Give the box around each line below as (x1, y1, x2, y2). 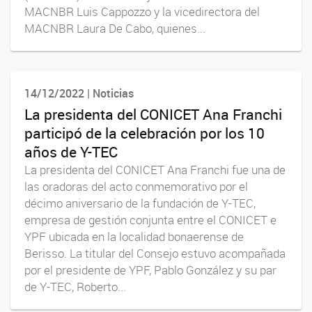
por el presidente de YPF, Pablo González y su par (24, 262, 276, 278)
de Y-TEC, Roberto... (24, 279, 126, 295)
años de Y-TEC (24, 141, 118, 162)
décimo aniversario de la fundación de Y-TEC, (24, 195, 256, 211)
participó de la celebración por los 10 (24, 123, 265, 143)
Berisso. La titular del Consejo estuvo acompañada (24, 245, 286, 261)
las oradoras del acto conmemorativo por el (24, 178, 248, 194)
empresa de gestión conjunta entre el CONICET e (24, 212, 276, 228)
